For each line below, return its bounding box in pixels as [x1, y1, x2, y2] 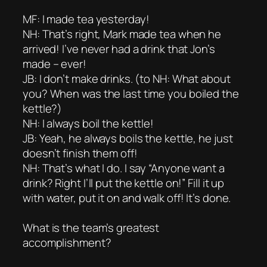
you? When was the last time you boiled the [23, 85, 239, 101]
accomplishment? [23, 234, 111, 250]
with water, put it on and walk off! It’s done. [23, 190, 231, 206]
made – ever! [23, 55, 86, 72]
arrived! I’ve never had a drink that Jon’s [23, 41, 215, 57]
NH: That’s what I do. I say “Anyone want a [23, 160, 225, 176]
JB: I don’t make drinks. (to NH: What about [23, 70, 231, 86]
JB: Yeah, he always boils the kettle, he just [23, 130, 233, 146]
